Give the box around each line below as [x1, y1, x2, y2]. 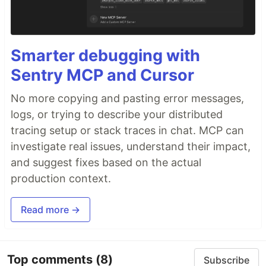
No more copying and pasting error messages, [11, 91, 244, 104]
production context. [11, 172, 111, 185]
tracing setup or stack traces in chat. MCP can [11, 123, 244, 137]
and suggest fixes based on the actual [11, 156, 201, 169]
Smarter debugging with [11, 45, 200, 65]
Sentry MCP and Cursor [11, 65, 194, 85]
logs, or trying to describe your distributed [11, 107, 223, 121]
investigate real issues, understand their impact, [11, 140, 251, 153]
